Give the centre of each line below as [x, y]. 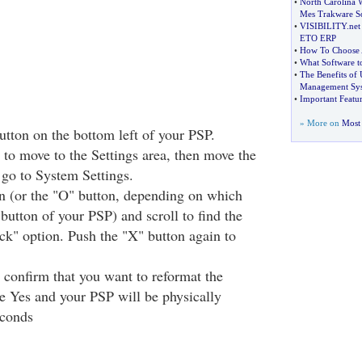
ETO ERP [318, 38]
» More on [320, 123]
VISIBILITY [323, 26]
